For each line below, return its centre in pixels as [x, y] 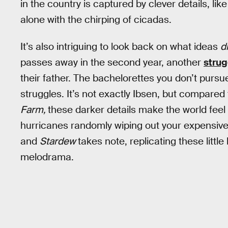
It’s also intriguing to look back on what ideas [120, 46]
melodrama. [47, 157]
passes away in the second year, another [112, 62]
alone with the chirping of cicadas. [96, 20]
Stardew [59, 141]
